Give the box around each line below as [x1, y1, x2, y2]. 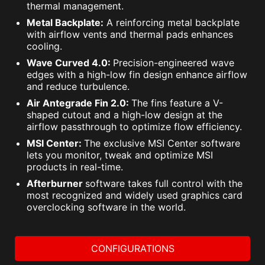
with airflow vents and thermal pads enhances [27, 28, 233, 41]
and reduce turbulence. [27, 80, 130, 93]
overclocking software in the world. [27, 201, 186, 214]
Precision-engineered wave [113, 57, 234, 69]
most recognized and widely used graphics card [27, 189, 243, 202]
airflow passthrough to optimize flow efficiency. [27, 121, 242, 133]
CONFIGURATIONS [91, 243, 174, 255]
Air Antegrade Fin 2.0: [27, 97, 131, 109]
